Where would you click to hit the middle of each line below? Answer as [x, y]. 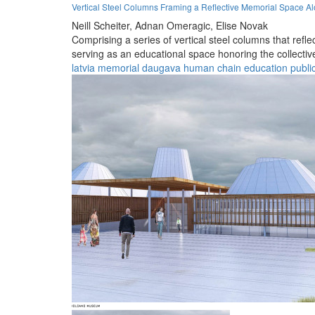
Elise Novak [242, 25]
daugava [161, 67]
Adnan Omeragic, [174, 25]
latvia [83, 67]
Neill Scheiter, [102, 25]
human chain [212, 67]
